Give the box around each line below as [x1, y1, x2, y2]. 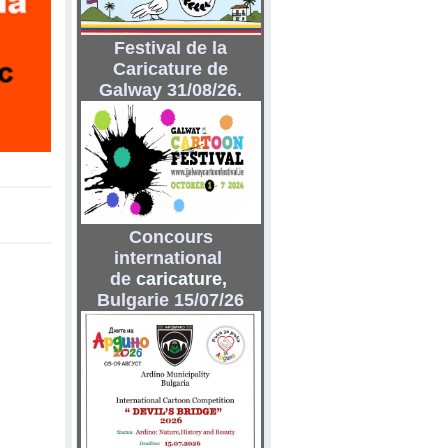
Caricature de [113, 59, 228, 79]
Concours [128, 227, 213, 247]
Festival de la [114, 38, 227, 58]
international [114, 248, 227, 268]
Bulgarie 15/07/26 [97, 290, 244, 310]
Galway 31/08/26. [99, 80, 242, 100]
